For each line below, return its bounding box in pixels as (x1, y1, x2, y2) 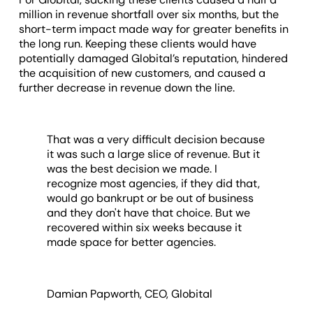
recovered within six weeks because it (47, 219, 242, 235)
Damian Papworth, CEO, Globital (47, 286, 213, 301)
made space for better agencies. (47, 234, 217, 249)
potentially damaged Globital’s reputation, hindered (19, 50, 289, 66)
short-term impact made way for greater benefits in (19, 21, 289, 36)
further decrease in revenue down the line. (19, 80, 235, 95)
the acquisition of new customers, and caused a (19, 65, 266, 80)
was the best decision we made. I (47, 161, 218, 176)
